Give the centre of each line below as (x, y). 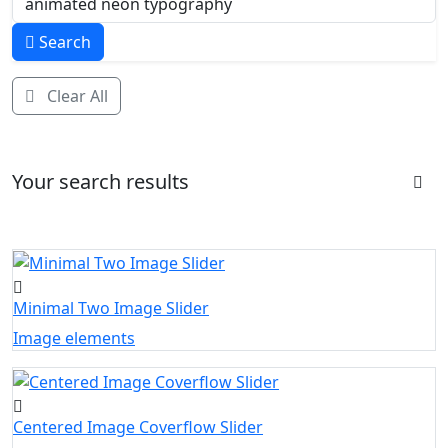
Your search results (100, 181)
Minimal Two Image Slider (111, 308)
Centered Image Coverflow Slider (138, 427)
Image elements (74, 338)
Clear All (75, 95)
